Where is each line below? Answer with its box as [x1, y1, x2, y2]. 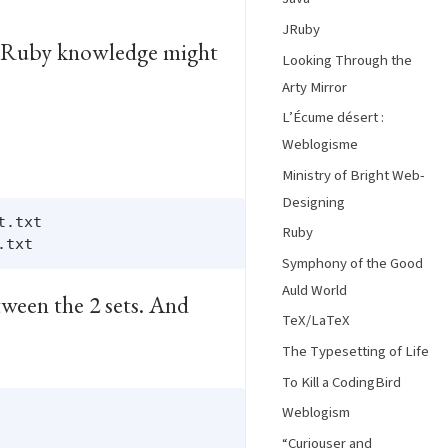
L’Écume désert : [282, 107, 384, 129]
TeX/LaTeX [282, 310, 350, 332]
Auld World [282, 279, 347, 301]
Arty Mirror [282, 76, 347, 98]
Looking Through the [282, 49, 412, 71]
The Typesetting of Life [282, 341, 429, 363]
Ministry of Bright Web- [282, 164, 425, 186]
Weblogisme [282, 134, 358, 156]
